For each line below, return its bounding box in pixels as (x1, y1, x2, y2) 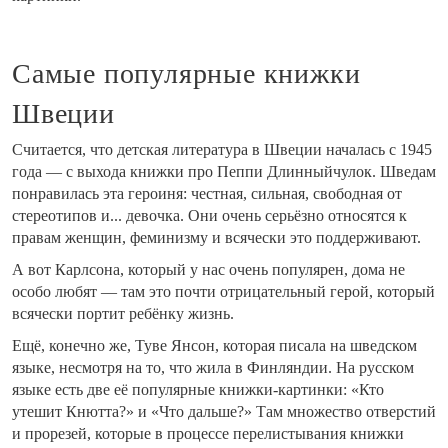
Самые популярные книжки (12, 58, 361, 90)
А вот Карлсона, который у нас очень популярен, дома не (12, 261, 405, 279)
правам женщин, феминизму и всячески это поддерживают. (12, 229, 421, 247)
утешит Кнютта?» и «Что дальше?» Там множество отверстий (12, 403, 436, 421)
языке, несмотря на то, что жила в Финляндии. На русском (12, 359, 414, 377)
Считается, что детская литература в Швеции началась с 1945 (12, 141, 432, 159)
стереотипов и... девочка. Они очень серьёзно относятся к (12, 207, 407, 225)
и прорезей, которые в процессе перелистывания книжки (12, 425, 404, 443)
